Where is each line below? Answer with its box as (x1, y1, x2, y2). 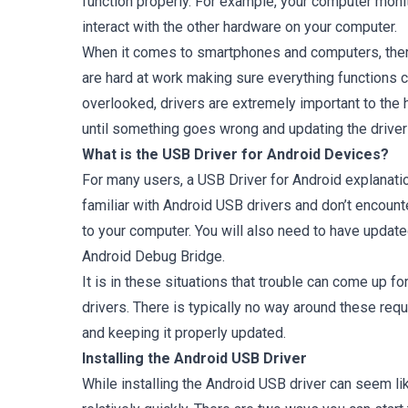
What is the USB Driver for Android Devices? (82, 146, 389, 163)
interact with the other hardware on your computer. (82, 18, 397, 36)
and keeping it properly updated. (82, 324, 286, 342)
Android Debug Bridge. (82, 248, 225, 265)
